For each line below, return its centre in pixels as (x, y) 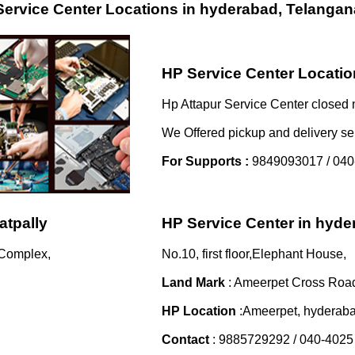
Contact (185, 339)
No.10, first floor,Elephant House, (254, 254)
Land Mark (193, 282)
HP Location (200, 311)
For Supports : (205, 161)
